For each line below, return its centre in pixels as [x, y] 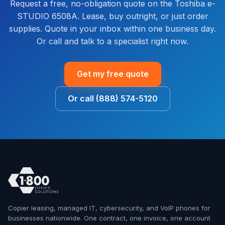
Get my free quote [113, 74]
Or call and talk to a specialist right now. [113, 41]
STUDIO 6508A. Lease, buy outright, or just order [113, 16]
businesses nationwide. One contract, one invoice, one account [109, 218]
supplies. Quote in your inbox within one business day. [113, 29]
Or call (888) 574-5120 [113, 99]
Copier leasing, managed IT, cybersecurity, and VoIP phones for [109, 208]
